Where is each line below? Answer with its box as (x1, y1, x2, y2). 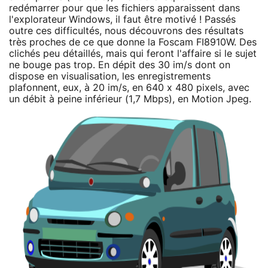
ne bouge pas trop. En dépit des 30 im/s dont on (9, 60, 230, 70)
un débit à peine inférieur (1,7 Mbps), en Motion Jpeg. (9, 94, 251, 104)
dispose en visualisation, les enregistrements (9, 71, 211, 81)
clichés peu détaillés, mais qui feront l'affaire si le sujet (9, 48, 257, 59)
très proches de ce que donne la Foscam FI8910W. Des (9, 37, 257, 47)
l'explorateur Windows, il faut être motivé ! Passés (9, 14, 236, 25)
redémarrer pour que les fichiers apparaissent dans (9, 3, 240, 13)
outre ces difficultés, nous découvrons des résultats (9, 26, 243, 36)
